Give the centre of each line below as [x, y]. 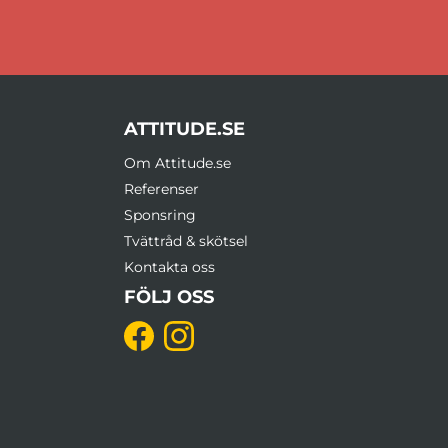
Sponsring [160, 215]
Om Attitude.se [177, 163]
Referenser [161, 189]
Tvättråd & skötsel [186, 241]
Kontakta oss [169, 267]
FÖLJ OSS [169, 297]
